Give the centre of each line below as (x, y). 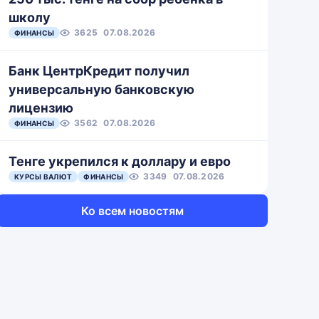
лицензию (41, 108)
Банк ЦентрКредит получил (99, 71)
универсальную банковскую (101, 89)
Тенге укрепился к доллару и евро (120, 161)
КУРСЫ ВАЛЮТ (43, 177)
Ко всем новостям (132, 211)
